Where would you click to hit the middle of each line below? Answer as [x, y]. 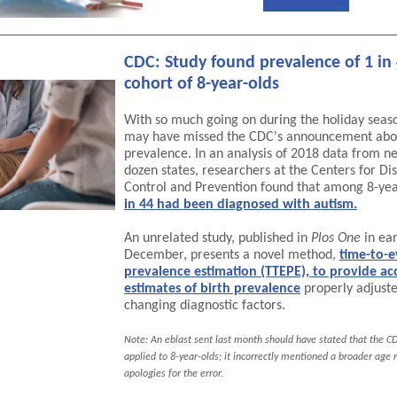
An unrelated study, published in [218, 238]
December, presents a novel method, [230, 255]
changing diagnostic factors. [205, 306]
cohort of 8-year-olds [202, 84]
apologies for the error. [174, 374]
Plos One [336, 238]
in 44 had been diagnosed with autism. [241, 205]
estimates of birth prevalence [212, 289]
